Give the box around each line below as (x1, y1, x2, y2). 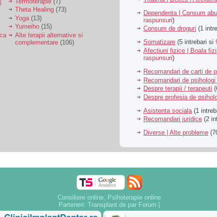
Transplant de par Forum (87, 201, 156, 208)
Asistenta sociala (143, 107, 192, 114)
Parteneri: (58, 201, 88, 208)
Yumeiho (15, 23, 39, 31)
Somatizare (143, 38, 175, 46)
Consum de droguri (143, 25, 196, 32)
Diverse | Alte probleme (143, 129, 208, 137)
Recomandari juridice (143, 115, 202, 123)
